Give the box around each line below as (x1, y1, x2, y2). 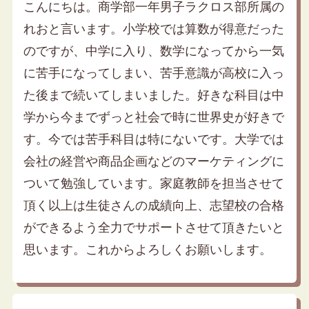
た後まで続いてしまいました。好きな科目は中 (23, 88, 284, 103)
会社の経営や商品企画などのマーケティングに (23, 154, 284, 169)
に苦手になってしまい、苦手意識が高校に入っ (23, 66, 284, 81)
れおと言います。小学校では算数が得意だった (23, 22, 284, 37)
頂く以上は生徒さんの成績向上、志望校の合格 (23, 199, 284, 213)
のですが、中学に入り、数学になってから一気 (23, 44, 284, 59)
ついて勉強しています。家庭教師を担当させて (23, 177, 284, 191)
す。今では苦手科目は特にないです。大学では (23, 132, 284, 147)
